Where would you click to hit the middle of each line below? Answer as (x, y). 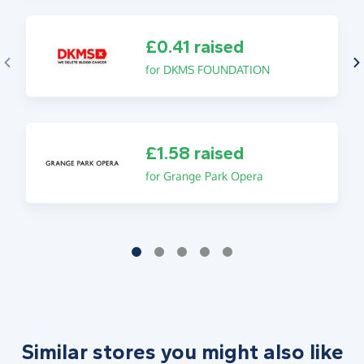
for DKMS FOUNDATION (207, 69)
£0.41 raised (194, 47)
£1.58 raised (194, 154)
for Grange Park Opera (204, 176)
